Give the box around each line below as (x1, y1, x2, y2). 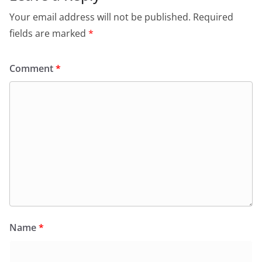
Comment (9, 62, 56, 75)
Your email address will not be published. (9, 11, 191, 23)
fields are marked (9, 27, 88, 40)
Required (193, 11, 233, 23)
